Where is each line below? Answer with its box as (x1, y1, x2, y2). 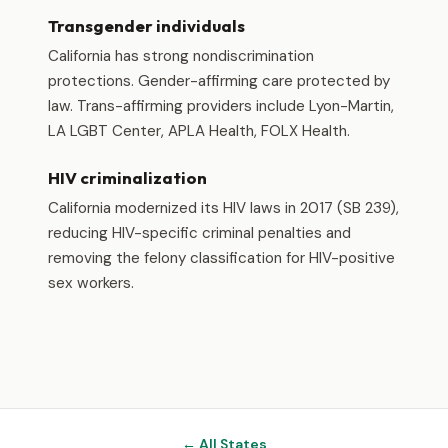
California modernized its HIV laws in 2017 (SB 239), (48, 198, 399, 218)
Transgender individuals (48, 15, 245, 36)
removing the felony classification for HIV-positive (48, 248, 395, 268)
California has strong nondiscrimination (48, 46, 314, 66)
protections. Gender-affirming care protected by (48, 71, 390, 91)
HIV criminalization (48, 167, 207, 188)
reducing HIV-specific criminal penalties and (48, 223, 351, 243)
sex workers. (48, 273, 134, 293)
